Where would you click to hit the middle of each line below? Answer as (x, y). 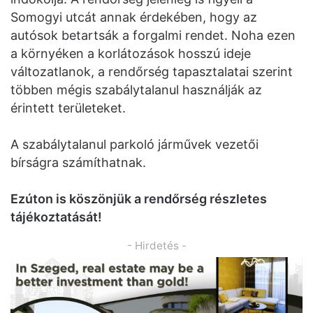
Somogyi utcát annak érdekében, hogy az (134, 17)
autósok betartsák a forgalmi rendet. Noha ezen (153, 35)
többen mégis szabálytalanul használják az (136, 89)
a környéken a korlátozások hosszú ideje (131, 53)
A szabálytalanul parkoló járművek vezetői (134, 144)
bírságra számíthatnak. (78, 162)
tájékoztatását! (56, 217)
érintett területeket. (68, 108)
